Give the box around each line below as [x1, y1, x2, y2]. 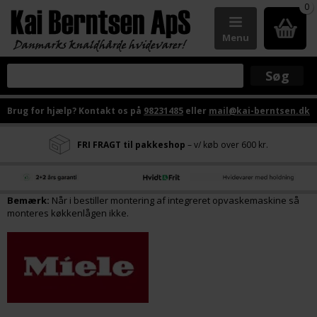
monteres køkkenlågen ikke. [7, 207, 131, 219]
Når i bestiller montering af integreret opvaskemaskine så [50, 194, 299, 207]
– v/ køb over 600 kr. [185, 138, 268, 151]
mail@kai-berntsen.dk [209, 105, 310, 117]
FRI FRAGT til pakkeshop [77, 138, 185, 151]
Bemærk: [7, 194, 50, 207]
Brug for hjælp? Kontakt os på [7, 105, 144, 117]
